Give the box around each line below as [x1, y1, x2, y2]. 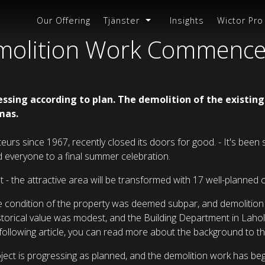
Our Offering [37, 15, 91, 26]
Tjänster [104, 15, 140, 26]
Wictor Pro [217, 15, 264, 26]
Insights [169, 15, 204, 26]
